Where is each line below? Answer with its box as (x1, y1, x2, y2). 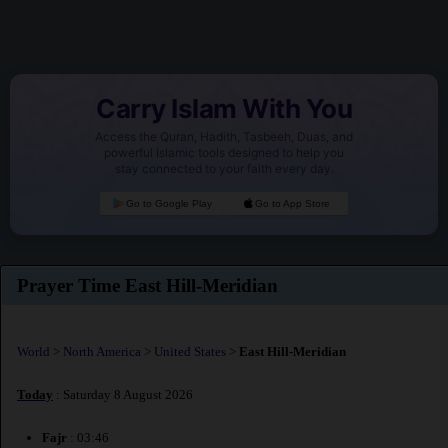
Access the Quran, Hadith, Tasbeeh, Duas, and (95, 129, 353, 145)
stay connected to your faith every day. (114, 161, 334, 177)
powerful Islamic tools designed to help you (104, 145, 344, 161)
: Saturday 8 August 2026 (53, 387, 193, 403)
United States (154, 343, 226, 359)
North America (63, 343, 141, 359)
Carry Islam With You (96, 93, 352, 125)
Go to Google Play (125, 198, 212, 210)
